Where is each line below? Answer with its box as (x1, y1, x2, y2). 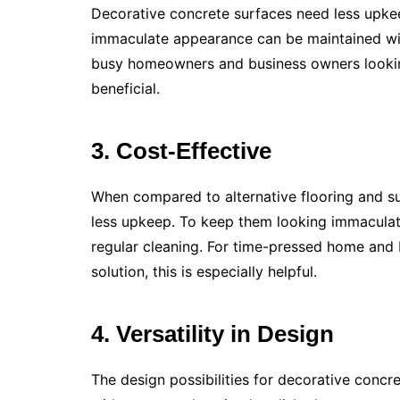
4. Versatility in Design (91, 321, 334, 348)
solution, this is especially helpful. (91, 262, 317, 281)
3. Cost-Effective (91, 137, 271, 165)
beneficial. (91, 79, 160, 98)
